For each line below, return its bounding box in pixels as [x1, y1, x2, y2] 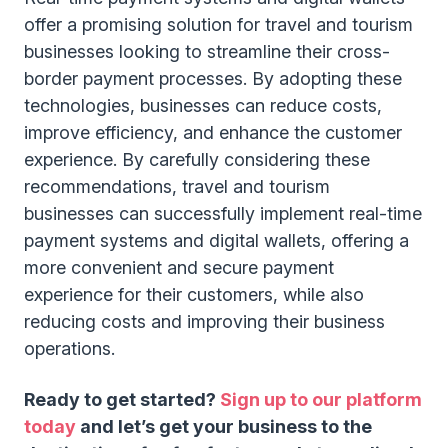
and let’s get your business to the [76, 416, 372, 437]
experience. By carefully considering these [24, 149, 370, 170]
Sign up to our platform [220, 389, 422, 410]
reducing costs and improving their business [24, 311, 385, 332]
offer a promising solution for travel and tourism [24, 14, 413, 35]
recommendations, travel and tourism [24, 176, 330, 197]
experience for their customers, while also [24, 284, 364, 305]
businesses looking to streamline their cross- [24, 41, 390, 62]
